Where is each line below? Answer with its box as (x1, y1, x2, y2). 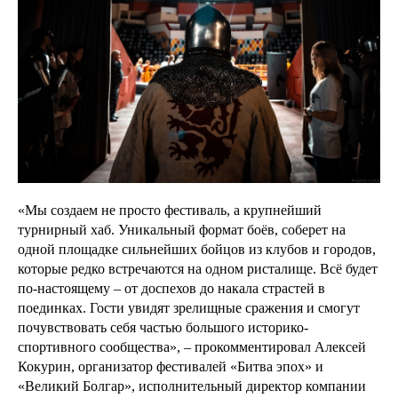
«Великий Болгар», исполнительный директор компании (18, 378, 366, 394)
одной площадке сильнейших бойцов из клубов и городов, (18, 242, 376, 258)
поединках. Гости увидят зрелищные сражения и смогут (18, 300, 360, 316)
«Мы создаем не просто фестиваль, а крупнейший (18, 203, 322, 219)
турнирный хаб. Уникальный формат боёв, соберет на (18, 222, 346, 238)
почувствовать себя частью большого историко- (18, 320, 308, 336)
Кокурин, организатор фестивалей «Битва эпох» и (18, 359, 323, 375)
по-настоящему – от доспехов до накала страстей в (18, 281, 325, 297)
